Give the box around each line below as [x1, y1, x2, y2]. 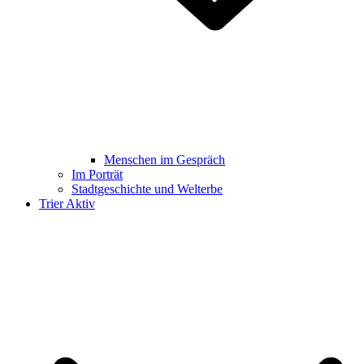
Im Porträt [71, 167, 123, 181]
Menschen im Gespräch [104, 152, 225, 167]
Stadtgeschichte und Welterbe [71, 181, 223, 196]
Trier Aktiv [39, 196, 95, 210]
